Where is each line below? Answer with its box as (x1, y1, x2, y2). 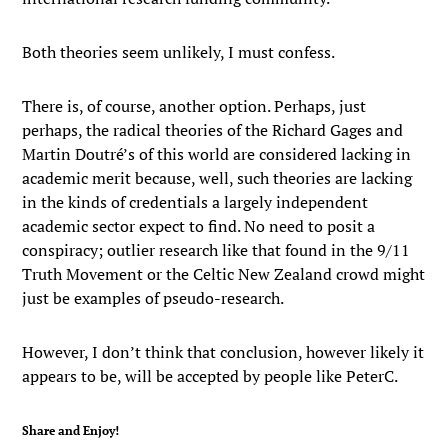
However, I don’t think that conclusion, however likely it (22, 341, 425, 363)
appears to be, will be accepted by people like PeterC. (22, 365, 399, 387)
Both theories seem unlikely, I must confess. (22, 41, 336, 63)
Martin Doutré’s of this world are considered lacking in (22, 143, 412, 165)
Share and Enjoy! (22, 423, 120, 438)
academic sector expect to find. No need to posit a (22, 215, 376, 237)
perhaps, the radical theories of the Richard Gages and (22, 119, 404, 141)
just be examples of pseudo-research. (22, 287, 285, 309)
